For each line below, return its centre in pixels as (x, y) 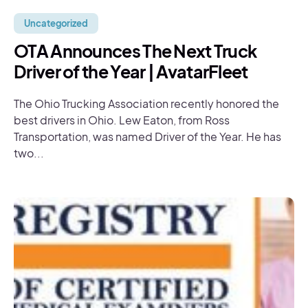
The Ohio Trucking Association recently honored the (146, 103)
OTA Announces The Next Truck (135, 51)
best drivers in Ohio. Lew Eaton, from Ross (122, 120)
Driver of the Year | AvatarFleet (131, 71)
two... (29, 153)
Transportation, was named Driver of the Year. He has (147, 136)
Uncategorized (56, 23)
